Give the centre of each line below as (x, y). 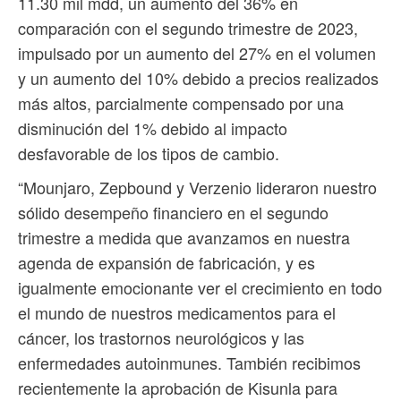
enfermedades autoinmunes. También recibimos (189, 363)
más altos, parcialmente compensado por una (181, 103)
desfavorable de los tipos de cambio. (149, 154)
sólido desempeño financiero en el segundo (173, 213)
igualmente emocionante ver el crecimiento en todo (200, 288)
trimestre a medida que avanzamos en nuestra (184, 238)
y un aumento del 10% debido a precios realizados (198, 78)
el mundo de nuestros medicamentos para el (177, 313)
